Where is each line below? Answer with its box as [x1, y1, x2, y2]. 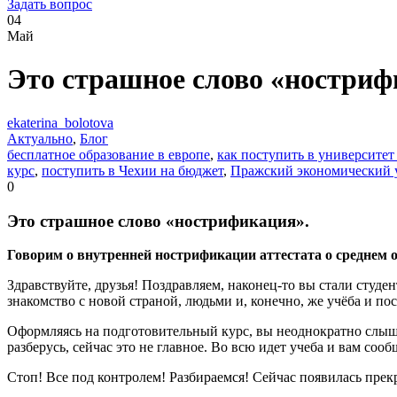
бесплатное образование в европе [7, 146, 210, 162]
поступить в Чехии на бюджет [42, 162, 223, 178]
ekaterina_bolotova [7, 114, 113, 130]
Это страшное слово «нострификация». [7, 211, 309, 230]
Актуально [7, 130, 73, 146]
